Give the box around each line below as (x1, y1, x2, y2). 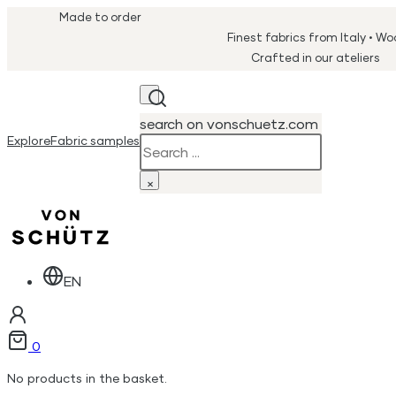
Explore (7, 133, 50, 148)
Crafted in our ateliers (251, 50, 381, 65)
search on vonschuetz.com (140, 114, 318, 132)
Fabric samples (50, 133, 140, 148)
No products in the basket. (7, 370, 167, 386)
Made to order (59, 10, 142, 24)
